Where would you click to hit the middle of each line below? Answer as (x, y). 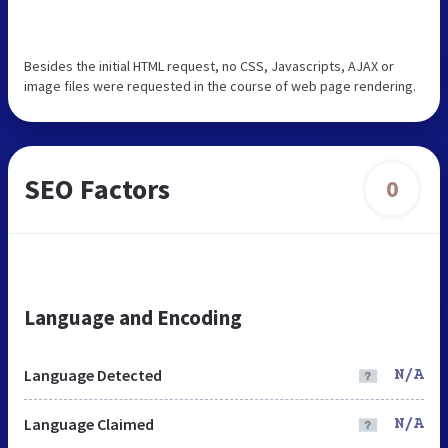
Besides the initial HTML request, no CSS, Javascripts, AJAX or (209, 65)
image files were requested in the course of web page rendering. (220, 85)
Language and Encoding (133, 317)
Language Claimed (89, 423)
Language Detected (93, 374)
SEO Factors (97, 188)
